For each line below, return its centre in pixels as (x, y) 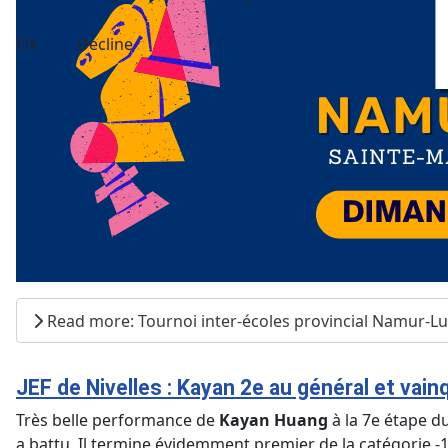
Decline (105, 44)
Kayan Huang (273, 420)
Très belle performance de (117, 420)
